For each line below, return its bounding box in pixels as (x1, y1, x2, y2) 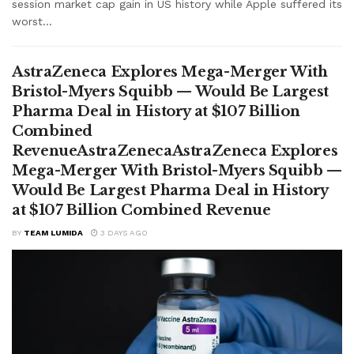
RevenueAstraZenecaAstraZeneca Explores (12, 141, 338, 160)
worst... (12, 14, 52, 28)
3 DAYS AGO (98, 228, 148, 237)
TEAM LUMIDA (24, 228, 83, 237)
